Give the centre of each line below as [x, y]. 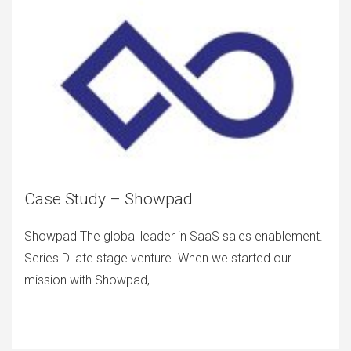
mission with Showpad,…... [96, 280]
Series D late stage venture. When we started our [158, 258]
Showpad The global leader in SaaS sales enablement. [174, 236]
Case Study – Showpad [109, 199]
